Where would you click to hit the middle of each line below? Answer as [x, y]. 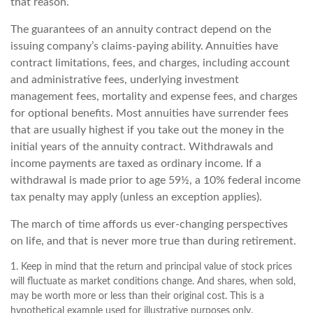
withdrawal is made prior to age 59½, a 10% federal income [155, 180]
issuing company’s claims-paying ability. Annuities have [144, 46]
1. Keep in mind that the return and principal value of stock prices [151, 267]
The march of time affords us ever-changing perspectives [149, 224]
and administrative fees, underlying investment [125, 80]
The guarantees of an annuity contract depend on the [141, 29]
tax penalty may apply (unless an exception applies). [136, 197]
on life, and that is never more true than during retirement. [153, 241]
